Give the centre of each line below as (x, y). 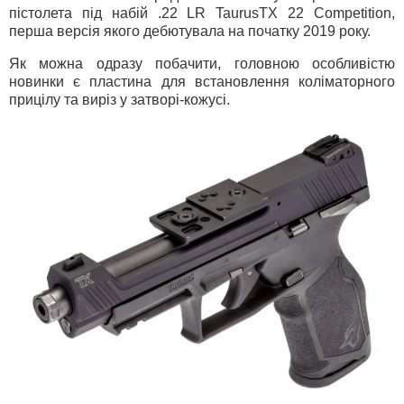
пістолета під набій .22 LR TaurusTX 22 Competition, (202, 13)
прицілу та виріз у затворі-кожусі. (119, 99)
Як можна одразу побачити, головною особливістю (202, 63)
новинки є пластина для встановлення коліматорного (202, 81)
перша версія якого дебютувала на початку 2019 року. (190, 31)
